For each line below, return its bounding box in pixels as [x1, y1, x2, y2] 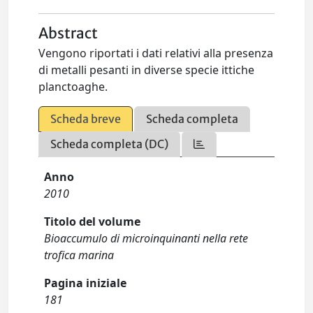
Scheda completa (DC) [50, 137, 169, 151]
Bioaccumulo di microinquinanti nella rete [44, 231, 249, 246]
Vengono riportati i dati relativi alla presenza [38, 45, 274, 61]
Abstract [38, 24, 99, 43]
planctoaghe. [38, 79, 108, 94]
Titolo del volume [44, 214, 141, 229]
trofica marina [44, 247, 115, 263]
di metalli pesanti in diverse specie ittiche [38, 62, 255, 78]
